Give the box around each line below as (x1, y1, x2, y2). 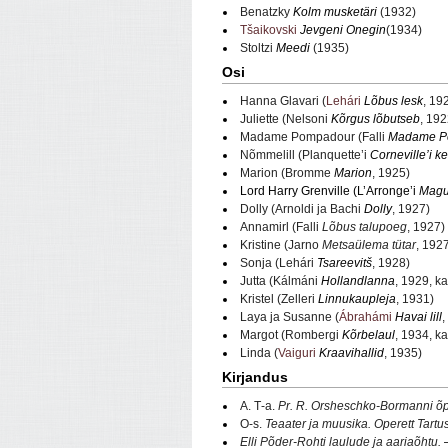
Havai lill (395, 310, 442, 325)
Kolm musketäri (293, 5, 377, 20)
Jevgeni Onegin (300, 23, 386, 38)
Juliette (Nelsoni (240, 112, 331, 127)
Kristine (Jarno (240, 238, 322, 253)
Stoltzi (240, 41, 276, 56)
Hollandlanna (321, 274, 395, 289)
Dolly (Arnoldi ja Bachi (240, 202, 364, 217)
